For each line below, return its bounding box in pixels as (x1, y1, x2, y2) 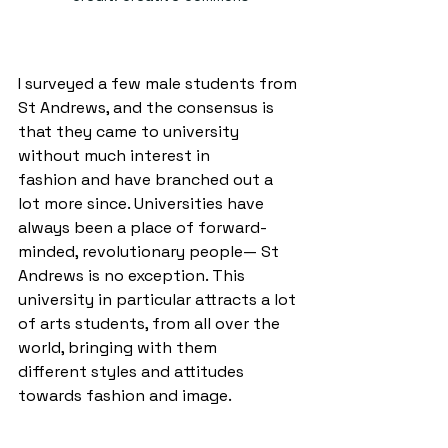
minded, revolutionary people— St (18, 240, 283, 262)
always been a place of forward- (18, 216, 267, 238)
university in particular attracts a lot (18, 288, 300, 310)
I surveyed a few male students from (18, 72, 301, 94)
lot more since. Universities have (18, 192, 268, 214)
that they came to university (18, 120, 243, 142)
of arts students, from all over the (18, 312, 284, 334)
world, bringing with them (18, 336, 221, 358)
